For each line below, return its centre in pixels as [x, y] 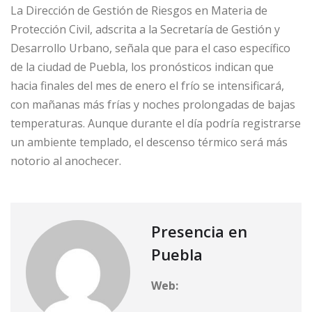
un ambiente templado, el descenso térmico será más [149, 142]
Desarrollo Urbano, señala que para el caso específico [150, 48]
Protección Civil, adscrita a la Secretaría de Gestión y [145, 30]
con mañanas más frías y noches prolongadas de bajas [153, 105]
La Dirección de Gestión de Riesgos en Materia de [139, 11]
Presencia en [199, 232]
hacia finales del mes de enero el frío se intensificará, [147, 86]
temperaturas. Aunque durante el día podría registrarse [156, 124]
